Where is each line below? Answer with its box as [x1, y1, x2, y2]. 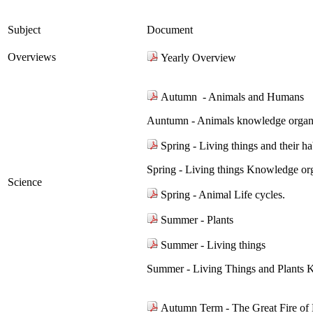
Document [147, 23, 193, 36]
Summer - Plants [158, 213, 233, 226]
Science [8, 175, 42, 188]
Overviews [8, 50, 56, 63]
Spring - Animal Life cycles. [158, 188, 288, 201]
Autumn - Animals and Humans [158, 90, 307, 103]
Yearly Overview [158, 51, 236, 64]
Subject [8, 23, 41, 36]
